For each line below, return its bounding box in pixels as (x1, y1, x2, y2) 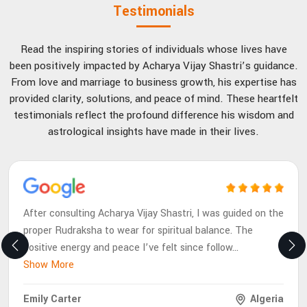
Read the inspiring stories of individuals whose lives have (20, 42, 287, 58)
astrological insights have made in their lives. (48, 124, 259, 140)
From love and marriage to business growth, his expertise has (10, 75, 297, 90)
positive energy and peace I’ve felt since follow (23, 240, 232, 255)
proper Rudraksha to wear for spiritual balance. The (23, 223, 253, 238)
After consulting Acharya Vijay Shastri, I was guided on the (23, 206, 284, 221)
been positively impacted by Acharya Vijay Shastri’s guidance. (9, 58, 298, 74)
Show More (23, 257, 74, 272)
